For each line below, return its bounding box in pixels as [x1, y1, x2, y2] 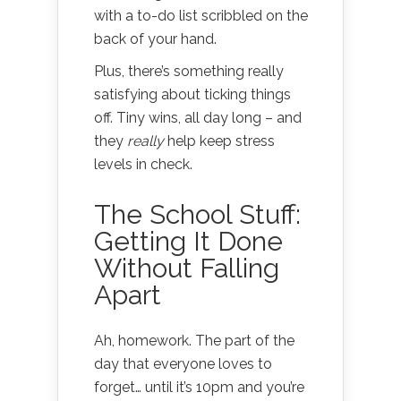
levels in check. [94, 155, 192, 173]
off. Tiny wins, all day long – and [94, 108, 302, 126]
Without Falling [94, 252, 279, 284]
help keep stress [164, 132, 275, 149]
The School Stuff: [94, 198, 301, 230]
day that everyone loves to [94, 354, 272, 372]
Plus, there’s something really [94, 62, 284, 80]
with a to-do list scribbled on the [94, 6, 308, 24]
